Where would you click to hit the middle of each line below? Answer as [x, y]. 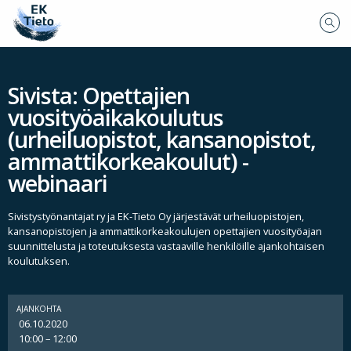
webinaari [58, 183]
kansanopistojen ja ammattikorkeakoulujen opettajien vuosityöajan [165, 232]
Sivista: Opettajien [99, 96]
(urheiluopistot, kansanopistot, [162, 139]
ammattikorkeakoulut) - [128, 161]
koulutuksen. [39, 261]
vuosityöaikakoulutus [116, 118]
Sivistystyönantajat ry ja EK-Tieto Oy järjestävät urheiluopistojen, [156, 217]
